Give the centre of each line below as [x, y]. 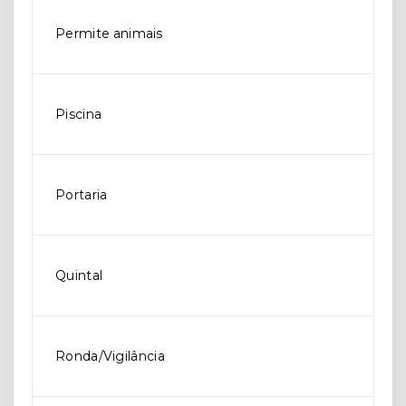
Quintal [79, 275]
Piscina [79, 114]
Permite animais [109, 34]
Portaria [82, 195]
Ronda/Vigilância [110, 356]
